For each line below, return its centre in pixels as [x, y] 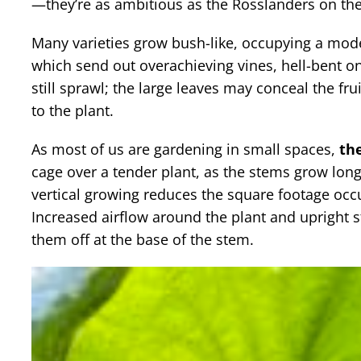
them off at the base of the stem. [144, 239]
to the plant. [72, 110]
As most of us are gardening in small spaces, [185, 149]
